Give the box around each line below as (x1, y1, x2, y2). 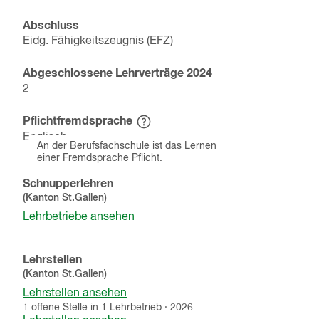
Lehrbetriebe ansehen (23, 211, 135, 224)
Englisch (23, 131, 68, 143)
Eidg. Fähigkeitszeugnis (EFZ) (23, 36, 174, 48)
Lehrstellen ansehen (23, 288, 127, 300)
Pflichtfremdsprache (23, 115, 133, 127)
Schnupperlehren (23, 177, 114, 189)
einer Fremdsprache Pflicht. (37, 152, 163, 163)
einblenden (142, 132, 189, 142)
